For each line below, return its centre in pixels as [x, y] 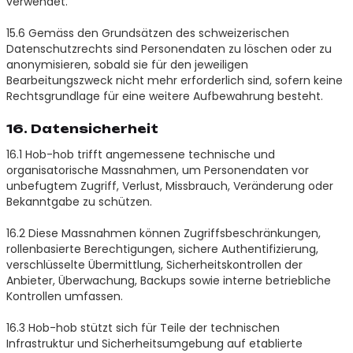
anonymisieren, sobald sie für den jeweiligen [127, 64]
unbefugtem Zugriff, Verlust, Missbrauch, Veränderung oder [169, 186]
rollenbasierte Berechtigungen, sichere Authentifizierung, [162, 249]
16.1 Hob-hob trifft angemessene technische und [140, 154]
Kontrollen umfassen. [64, 296]
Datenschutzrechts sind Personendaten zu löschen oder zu [169, 48]
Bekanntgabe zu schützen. [79, 201]
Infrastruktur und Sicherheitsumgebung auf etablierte [154, 343]
